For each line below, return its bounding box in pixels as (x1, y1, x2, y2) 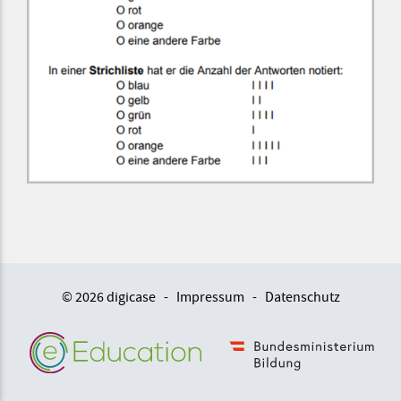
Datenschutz (264, 287, 340, 307)
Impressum (175, 287, 244, 307)
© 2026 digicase (61, 287, 156, 307)
